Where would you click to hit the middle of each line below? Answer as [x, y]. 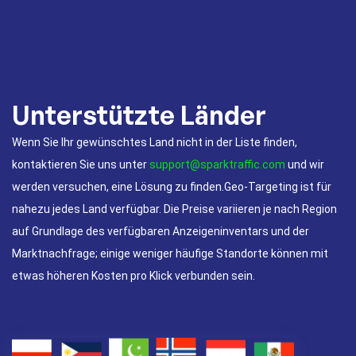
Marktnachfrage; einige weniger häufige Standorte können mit [170, 253]
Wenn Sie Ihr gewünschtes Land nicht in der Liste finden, [155, 142]
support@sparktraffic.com [217, 164]
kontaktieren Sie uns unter [81, 164]
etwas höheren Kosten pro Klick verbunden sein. [133, 275]
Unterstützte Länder [139, 115]
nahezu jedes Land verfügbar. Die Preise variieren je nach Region [174, 209]
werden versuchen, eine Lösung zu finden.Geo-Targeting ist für [172, 186]
